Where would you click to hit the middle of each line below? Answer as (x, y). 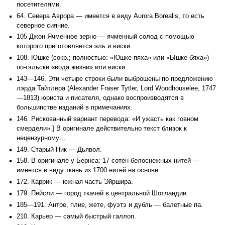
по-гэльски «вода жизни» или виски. (72, 68)
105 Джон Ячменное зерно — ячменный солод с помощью (105, 37)
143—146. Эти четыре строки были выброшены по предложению (115, 79)
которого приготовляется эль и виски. (74, 46)
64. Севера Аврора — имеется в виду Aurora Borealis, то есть (110, 16)
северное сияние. (43, 25)
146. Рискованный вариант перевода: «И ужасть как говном (107, 119)
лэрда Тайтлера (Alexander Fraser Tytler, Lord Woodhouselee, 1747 (116, 88)
